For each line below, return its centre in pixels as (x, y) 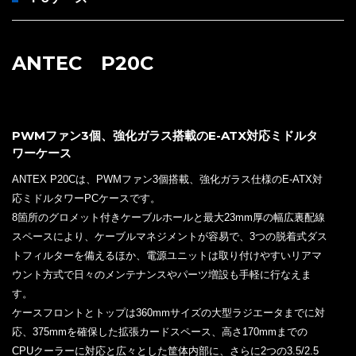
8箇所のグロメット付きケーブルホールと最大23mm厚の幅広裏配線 (168, 217)
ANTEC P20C (83, 63)
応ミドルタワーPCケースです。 (86, 198)
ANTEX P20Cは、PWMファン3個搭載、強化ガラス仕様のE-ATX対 (167, 179)
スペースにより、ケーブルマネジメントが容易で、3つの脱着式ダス (170, 236)
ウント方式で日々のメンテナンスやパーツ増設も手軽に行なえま (162, 274)
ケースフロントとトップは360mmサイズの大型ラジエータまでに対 (168, 312)
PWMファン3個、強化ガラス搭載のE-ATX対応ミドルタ (165, 135)
